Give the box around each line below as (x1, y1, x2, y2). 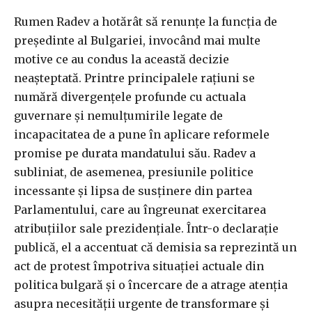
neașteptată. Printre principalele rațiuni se (14, 71, 255, 86)
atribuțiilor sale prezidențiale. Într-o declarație (14, 221, 279, 236)
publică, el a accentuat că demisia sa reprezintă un (14, 240, 297, 255)
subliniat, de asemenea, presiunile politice (14, 165, 253, 180)
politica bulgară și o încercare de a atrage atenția (14, 278, 288, 292)
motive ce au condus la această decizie (14, 52, 229, 67)
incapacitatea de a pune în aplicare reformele (14, 127, 270, 142)
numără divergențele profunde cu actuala (14, 90, 246, 104)
